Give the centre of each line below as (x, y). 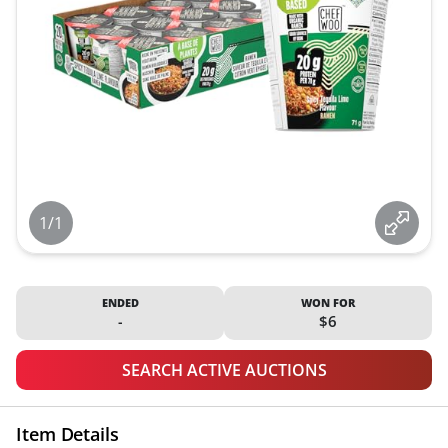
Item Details (67, 434)
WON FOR (328, 302)
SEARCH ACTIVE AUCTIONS (224, 370)
